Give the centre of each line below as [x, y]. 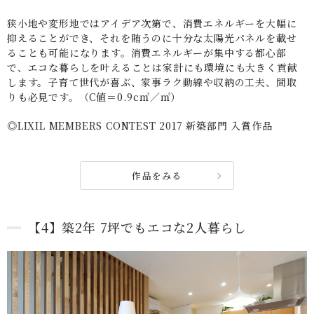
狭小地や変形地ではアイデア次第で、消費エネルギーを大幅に [152, 23]
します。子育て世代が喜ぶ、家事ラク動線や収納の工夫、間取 [152, 82]
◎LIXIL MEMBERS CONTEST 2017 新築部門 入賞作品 [140, 126]
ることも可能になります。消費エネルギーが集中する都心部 [147, 53]
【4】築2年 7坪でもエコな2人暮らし [138, 227]
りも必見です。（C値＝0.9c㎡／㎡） [94, 97]
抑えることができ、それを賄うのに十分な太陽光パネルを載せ [152, 38]
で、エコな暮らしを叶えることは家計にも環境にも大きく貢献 [152, 68]
